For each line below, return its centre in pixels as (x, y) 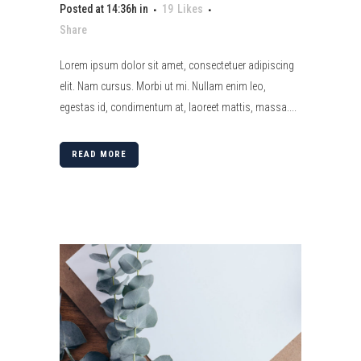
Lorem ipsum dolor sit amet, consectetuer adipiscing (177, 65)
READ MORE (99, 154)
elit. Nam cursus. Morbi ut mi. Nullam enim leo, (163, 86)
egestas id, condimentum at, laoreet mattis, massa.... (178, 107)
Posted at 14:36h (98, 8)
